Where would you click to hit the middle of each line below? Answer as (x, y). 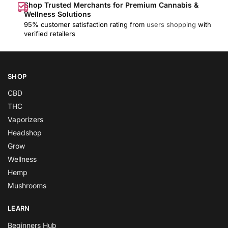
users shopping (171, 25)
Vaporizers (25, 120)
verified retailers (50, 34)
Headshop (25, 133)
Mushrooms (27, 186)
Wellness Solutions (58, 14)
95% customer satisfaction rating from (85, 25)
